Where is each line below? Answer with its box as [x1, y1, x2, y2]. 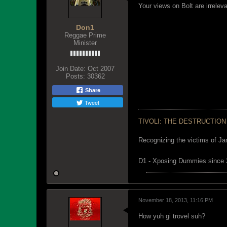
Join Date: [56, 65, 86, 72]
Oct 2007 [88, 65, 115, 72]
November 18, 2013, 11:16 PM [138, 197, 213, 203]
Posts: [65, 72, 85, 80]
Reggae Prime [64, 31, 106, 39]
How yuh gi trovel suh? [138, 212, 205, 220]
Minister [73, 39, 97, 47]
